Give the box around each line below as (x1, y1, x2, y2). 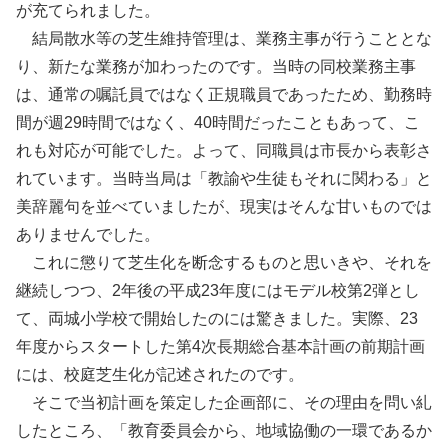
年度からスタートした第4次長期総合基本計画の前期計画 (16, 338, 425, 356)
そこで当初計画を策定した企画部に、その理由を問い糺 (16, 394, 432, 412)
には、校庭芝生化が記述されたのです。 (16, 366, 304, 384)
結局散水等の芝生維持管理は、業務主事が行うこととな (16, 30, 432, 48)
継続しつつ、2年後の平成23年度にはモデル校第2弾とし (16, 282, 420, 300)
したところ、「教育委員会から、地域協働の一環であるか (16, 422, 432, 440)
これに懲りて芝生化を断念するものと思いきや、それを (16, 254, 432, 272)
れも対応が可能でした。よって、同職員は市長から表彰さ (16, 142, 432, 160)
